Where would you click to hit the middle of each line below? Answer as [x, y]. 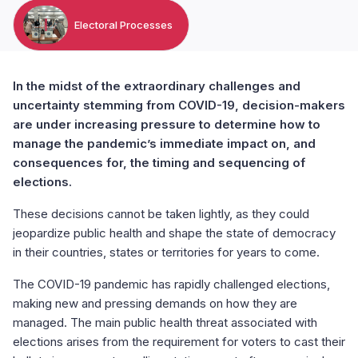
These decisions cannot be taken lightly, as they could [161, 213]
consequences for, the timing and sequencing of [159, 162]
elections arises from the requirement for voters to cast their [179, 341]
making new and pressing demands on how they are [155, 303]
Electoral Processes [123, 24]
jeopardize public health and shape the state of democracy [174, 233]
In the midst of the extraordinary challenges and [157, 86]
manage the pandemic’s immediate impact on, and [164, 143]
